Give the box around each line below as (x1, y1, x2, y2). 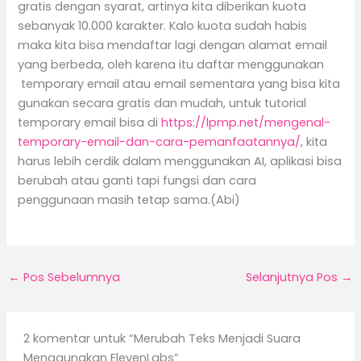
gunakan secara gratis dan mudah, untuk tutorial (18, 94, 307, 111)
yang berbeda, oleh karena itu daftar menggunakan (18, 56, 325, 73)
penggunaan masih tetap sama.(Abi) (18, 191, 241, 208)
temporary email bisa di (18, 114, 162, 131)
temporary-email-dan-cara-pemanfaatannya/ (18, 133, 301, 150)
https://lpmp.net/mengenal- (161, 114, 331, 131)
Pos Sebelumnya (19, 268, 120, 285)
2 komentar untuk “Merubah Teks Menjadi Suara (23, 330, 301, 346)
